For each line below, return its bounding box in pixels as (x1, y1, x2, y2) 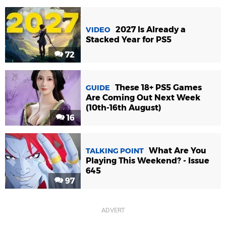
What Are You (149, 146, 206, 156)
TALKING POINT (86, 146, 144, 156)
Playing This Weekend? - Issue (86, 156, 209, 166)
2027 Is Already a (116, 25, 186, 35)
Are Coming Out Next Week (86, 93, 200, 103)
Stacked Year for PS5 (86, 35, 172, 45)
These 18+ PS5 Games (115, 83, 202, 93)
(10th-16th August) (86, 103, 161, 113)
